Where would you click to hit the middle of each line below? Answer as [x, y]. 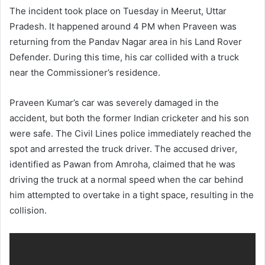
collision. [28, 210]
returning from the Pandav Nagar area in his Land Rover [126, 41]
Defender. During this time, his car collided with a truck [124, 57]
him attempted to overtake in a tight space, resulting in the [132, 195]
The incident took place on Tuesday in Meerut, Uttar [118, 11]
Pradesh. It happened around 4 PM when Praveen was [123, 26]
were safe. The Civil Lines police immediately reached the [130, 133]
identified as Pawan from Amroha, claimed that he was [122, 164]
